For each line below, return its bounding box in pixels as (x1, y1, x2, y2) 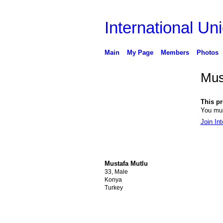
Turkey (104, 184, 123, 191)
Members (160, 48, 189, 56)
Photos (196, 48, 219, 56)
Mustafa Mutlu (104, 159, 148, 167)
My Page (126, 48, 153, 56)
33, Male (104, 168, 128, 175)
